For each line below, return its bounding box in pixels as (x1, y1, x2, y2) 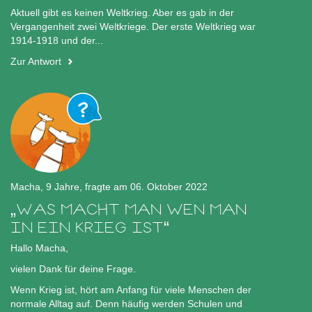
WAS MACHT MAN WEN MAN (16, 199, 247, 220)
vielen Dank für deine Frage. (10, 263, 136, 275)
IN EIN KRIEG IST (10, 217, 164, 238)
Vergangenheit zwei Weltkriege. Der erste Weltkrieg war (10, 21, 256, 33)
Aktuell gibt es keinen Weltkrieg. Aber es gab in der (10, 7, 234, 19)
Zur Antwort (10, 56, 61, 68)
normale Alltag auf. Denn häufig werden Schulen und (10, 298, 242, 310)
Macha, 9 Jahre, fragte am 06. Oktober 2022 (10, 181, 208, 193)
